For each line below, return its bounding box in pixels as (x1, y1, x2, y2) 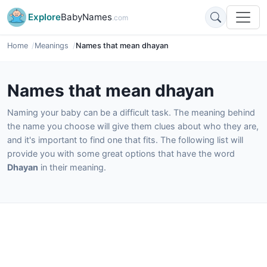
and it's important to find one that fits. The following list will (7, 135, 243, 145)
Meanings (35, 41, 69, 50)
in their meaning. (38, 162, 106, 172)
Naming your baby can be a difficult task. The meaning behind (7, 107, 255, 117)
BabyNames (61, 11, 112, 23)
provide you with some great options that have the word (7, 148, 235, 159)
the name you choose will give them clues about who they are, (7, 121, 259, 131)
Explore (28, 11, 61, 23)
